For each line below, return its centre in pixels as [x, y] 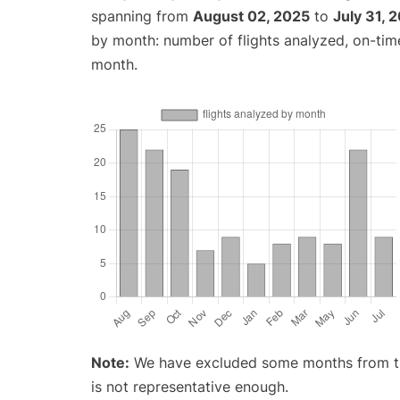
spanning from [142, 17]
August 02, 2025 [251, 17]
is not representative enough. [190, 387]
